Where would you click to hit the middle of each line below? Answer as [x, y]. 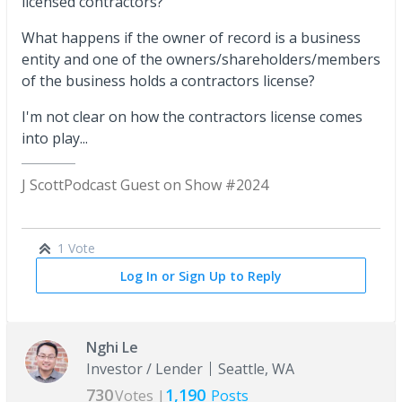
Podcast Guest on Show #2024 [166, 184]
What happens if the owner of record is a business [191, 37]
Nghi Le [112, 347]
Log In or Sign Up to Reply [201, 275]
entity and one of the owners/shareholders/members [201, 59]
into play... [55, 138]
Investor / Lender [144, 368]
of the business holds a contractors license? [168, 80]
